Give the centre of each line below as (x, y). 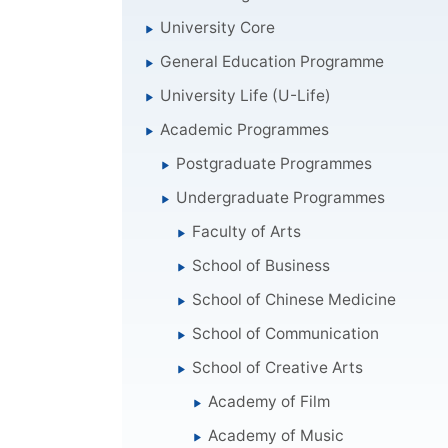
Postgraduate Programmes (274, 163)
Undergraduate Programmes (281, 197)
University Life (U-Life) (246, 95)
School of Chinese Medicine (294, 299)
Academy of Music (276, 435)
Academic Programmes (245, 129)
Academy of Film (269, 401)
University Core (218, 27)
